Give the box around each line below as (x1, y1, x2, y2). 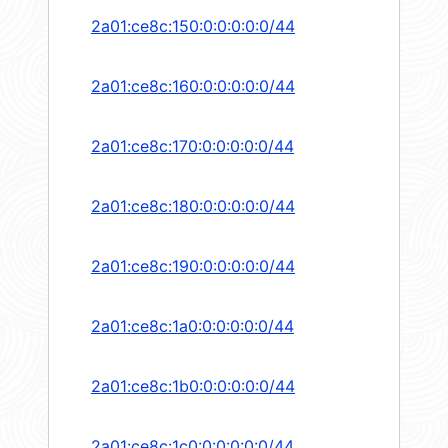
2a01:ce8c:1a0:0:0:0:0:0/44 (91, 316, 294, 337)
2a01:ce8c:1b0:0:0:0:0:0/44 (91, 376, 295, 397)
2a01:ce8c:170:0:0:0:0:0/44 (91, 136, 294, 157)
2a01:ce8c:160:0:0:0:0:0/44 (91, 76, 295, 97)
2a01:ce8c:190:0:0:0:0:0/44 (91, 256, 295, 277)
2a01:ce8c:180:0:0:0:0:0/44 (91, 196, 295, 217)
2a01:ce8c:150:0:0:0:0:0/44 (91, 16, 295, 37)
